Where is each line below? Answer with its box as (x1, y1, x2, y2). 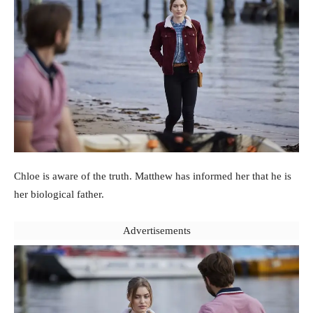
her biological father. (14, 188, 104, 200)
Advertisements (122, 224, 191, 236)
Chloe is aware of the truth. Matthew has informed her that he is (14, 170, 291, 182)
